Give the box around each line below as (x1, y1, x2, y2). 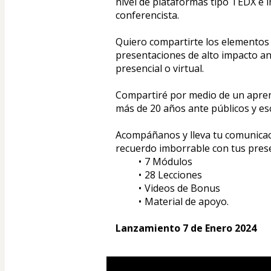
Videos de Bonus (144, 181, 223, 195)
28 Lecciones (144, 168, 202, 182)
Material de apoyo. (144, 195, 229, 209)
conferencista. (116, 8, 179, 22)
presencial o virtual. (116, 62, 204, 76)
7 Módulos (144, 155, 192, 169)
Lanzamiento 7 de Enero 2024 (116, 221, 256, 235)
